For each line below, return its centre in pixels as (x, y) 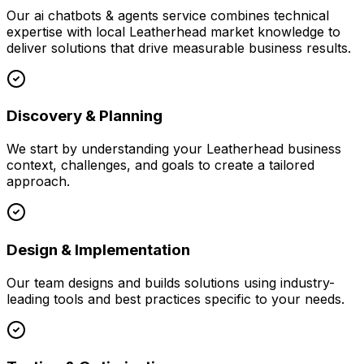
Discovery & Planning (84, 116)
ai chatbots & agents (96, 15)
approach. (38, 182)
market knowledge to (273, 31)
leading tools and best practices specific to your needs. (175, 299)
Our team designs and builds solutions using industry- (171, 282)
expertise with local (68, 31)
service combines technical (244, 15)
